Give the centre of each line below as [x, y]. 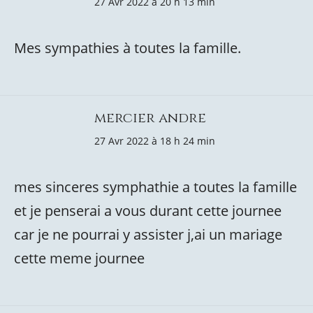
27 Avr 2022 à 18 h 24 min [155, 141]
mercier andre [150, 118]
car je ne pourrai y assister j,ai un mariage [148, 234]
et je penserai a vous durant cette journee [148, 211]
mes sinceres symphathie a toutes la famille [155, 187]
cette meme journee [79, 258]
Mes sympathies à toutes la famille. [128, 48]
